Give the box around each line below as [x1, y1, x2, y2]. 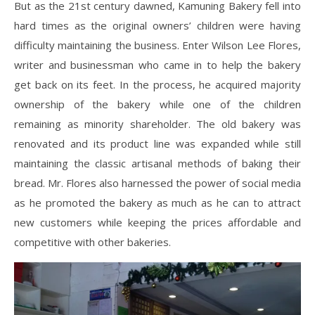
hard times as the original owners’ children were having [14, 18, 301, 32]
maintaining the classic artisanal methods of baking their [14, 155, 301, 170]
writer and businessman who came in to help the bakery [14, 57, 301, 72]
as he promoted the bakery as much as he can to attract [14, 195, 301, 210]
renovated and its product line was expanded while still [14, 136, 301, 150]
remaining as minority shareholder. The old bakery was [14, 116, 301, 131]
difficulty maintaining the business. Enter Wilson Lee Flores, [14, 37, 301, 52]
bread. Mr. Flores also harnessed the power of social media [14, 175, 301, 190]
